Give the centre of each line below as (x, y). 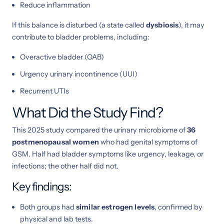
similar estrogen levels (115, 207)
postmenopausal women (55, 142)
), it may (192, 25)
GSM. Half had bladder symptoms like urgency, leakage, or (108, 154)
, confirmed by (179, 207)
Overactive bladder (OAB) (62, 57)
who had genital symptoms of (148, 142)
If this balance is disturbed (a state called (79, 25)
